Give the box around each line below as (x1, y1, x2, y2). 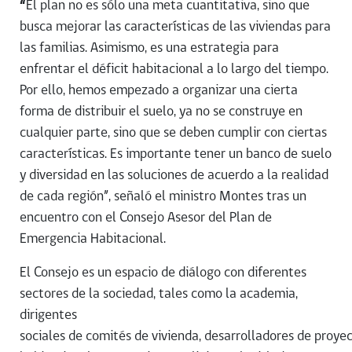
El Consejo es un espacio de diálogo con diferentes (20, 266, 306, 281)
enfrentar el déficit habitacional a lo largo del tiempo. (20, 62, 328, 78)
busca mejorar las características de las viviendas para (20, 20, 331, 35)
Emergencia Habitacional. (20, 232, 166, 247)
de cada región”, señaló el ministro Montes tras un (20, 189, 306, 205)
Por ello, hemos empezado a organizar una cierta (20, 83, 298, 99)
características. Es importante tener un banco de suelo (20, 147, 332, 163)
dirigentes (20, 308, 77, 324)
